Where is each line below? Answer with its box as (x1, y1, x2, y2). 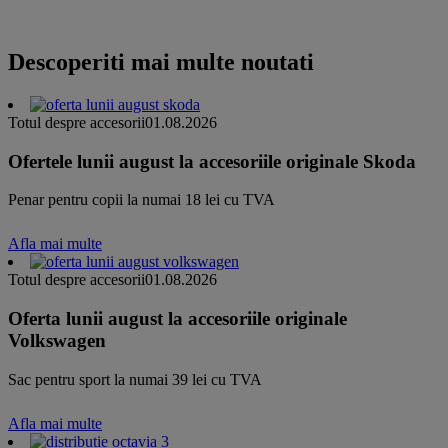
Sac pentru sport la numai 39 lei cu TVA (8, 370, 262, 388)
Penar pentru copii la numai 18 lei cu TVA (8, 191, 275, 209)
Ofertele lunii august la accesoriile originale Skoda (8, 150, 416, 172)
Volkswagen (8, 330, 106, 351)
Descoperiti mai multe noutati (8, 48, 314, 75)
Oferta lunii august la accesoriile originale (8, 308, 347, 329)
